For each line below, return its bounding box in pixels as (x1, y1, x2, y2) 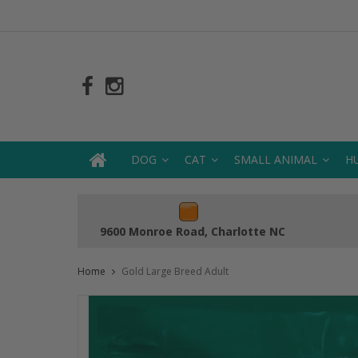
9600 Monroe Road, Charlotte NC (99, 224, 285, 239)
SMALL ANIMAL (234, 152, 317, 167)
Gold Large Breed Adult (121, 264, 229, 278)
